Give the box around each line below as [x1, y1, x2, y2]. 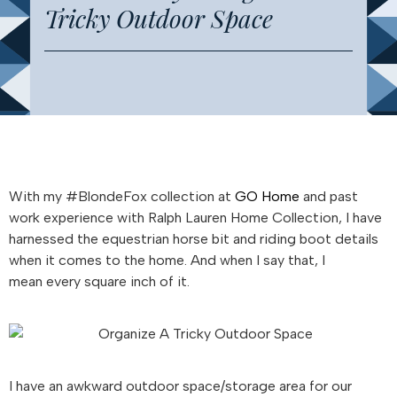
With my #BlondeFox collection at [9, 188, 235, 205]
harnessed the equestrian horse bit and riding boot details [9, 230, 378, 247]
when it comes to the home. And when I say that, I [9, 252, 325, 269]
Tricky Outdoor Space [44, 2, 273, 35]
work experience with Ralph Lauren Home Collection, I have [9, 209, 382, 226]
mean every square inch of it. [9, 273, 190, 290]
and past [300, 188, 358, 205]
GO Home [235, 188, 300, 205]
